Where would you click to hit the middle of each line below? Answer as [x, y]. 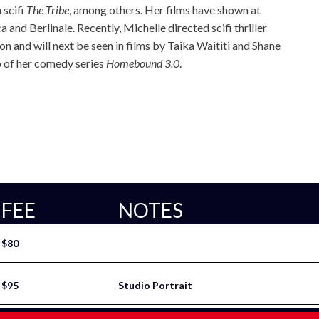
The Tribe [48, 10]
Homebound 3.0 [143, 63]
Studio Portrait [156, 286]
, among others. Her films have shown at [165, 10]
